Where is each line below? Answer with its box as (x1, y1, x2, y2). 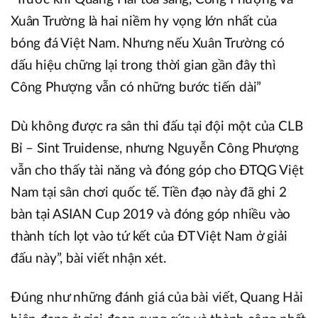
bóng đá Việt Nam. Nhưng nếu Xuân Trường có (11, 37, 285, 51)
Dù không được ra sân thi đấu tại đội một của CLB (11, 120, 303, 134)
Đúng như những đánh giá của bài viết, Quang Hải (11, 291, 303, 305)
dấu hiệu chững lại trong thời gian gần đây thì (11, 59, 276, 73)
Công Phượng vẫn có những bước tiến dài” (11, 81, 262, 95)
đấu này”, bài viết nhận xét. (11, 252, 166, 266)
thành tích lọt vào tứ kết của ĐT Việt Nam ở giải (11, 230, 287, 244)
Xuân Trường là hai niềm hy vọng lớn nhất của (11, 15, 278, 29)
